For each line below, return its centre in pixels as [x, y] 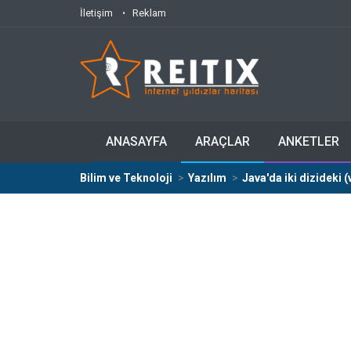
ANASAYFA [136, 141]
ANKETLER [309, 141]
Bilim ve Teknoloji [126, 178]
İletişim [96, 13]
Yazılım [207, 178]
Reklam [149, 13]
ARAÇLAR [223, 141]
